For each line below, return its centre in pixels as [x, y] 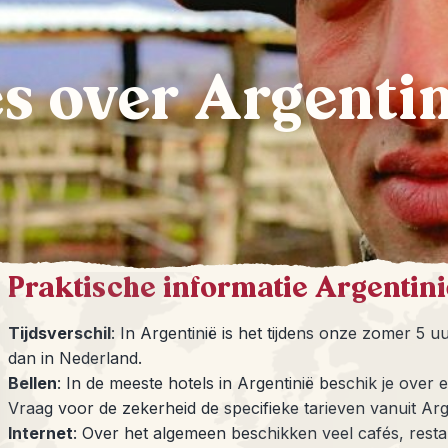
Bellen [32, 383]
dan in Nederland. [75, 358]
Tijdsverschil [59, 333]
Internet [40, 433]
